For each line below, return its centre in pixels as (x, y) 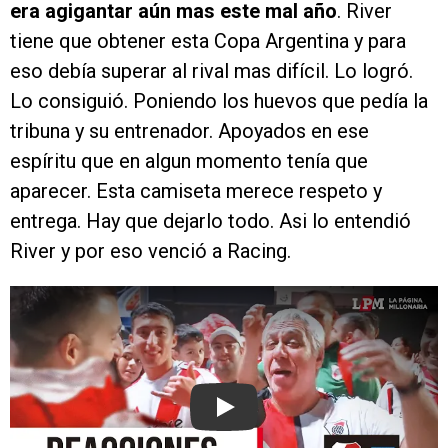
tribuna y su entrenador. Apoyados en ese (189, 131)
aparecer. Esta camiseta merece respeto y (196, 191)
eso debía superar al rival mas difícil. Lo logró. (211, 71)
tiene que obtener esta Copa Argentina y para (208, 41)
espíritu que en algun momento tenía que (189, 161)
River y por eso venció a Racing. (150, 251)
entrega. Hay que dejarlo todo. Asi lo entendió (210, 221)
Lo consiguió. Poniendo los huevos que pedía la (219, 101)
